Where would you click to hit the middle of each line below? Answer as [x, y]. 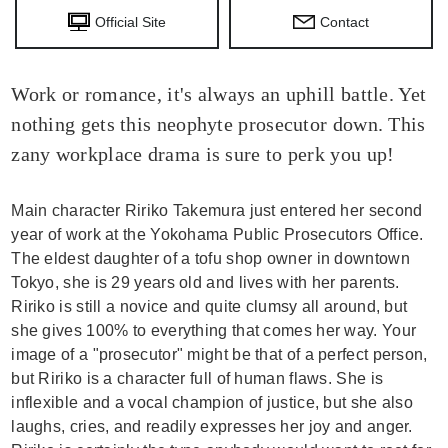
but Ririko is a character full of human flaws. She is [197, 378]
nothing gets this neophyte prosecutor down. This [218, 124]
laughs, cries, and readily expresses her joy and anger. [212, 426]
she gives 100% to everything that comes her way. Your [214, 330]
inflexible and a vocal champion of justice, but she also [212, 402]
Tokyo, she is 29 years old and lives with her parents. [205, 282]
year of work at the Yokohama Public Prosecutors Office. [217, 234]
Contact [345, 22]
